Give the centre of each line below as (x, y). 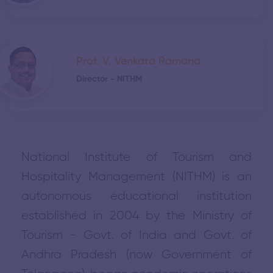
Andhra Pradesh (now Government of (136, 255)
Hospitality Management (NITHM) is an (136, 177)
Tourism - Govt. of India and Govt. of (136, 236)
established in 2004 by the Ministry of (136, 216)
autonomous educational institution (136, 197)
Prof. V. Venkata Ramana (138, 62)
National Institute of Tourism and (136, 158)
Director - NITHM (109, 80)
